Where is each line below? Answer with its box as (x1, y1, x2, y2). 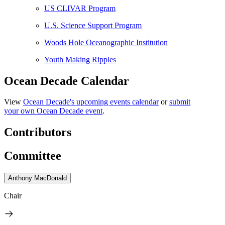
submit (169, 97, 190, 106)
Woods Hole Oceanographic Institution (44, 38, 168, 47)
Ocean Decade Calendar (4, 74, 129, 87)
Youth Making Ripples (44, 55, 116, 64)
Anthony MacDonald (8, 174, 67, 182)
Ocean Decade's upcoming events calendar (23, 97, 159, 106)
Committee (4, 149, 61, 163)
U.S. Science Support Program (44, 21, 142, 30)
